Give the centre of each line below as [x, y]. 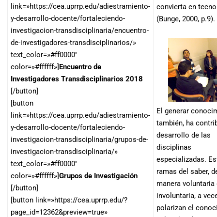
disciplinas [174, 147]
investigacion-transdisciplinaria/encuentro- [80, 31]
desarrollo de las [184, 135]
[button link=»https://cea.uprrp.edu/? [69, 200]
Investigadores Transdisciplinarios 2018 [77, 79]
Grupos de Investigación [98, 176]
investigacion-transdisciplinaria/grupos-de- [79, 139]
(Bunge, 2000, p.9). [186, 19]
